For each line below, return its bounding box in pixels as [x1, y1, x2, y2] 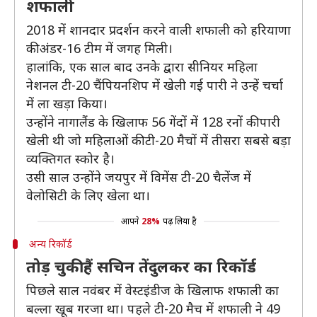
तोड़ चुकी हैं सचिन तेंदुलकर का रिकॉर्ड [26, 255, 256, 277]
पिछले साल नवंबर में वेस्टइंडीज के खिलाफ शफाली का [26, 282, 279, 299]
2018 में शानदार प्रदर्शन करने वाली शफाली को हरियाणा [26, 21, 291, 38]
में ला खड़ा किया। [26, 95, 108, 112]
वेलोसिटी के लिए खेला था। [26, 187, 150, 204]
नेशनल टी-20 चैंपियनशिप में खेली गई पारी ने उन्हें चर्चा [26, 76, 283, 93]
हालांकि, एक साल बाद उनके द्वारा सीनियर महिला [26, 58, 258, 75]
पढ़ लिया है [162, 215, 197, 227]
